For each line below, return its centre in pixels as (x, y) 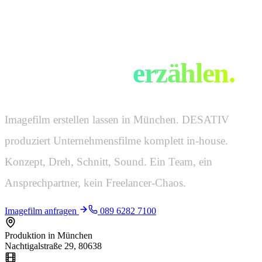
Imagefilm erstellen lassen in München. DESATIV (117, 120)
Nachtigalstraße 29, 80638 (53, 246)
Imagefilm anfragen (42, 211)
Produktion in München (49, 236)
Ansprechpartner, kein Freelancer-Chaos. (95, 183)
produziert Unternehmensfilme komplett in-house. (116, 141)
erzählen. (184, 73)
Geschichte (69, 73)
